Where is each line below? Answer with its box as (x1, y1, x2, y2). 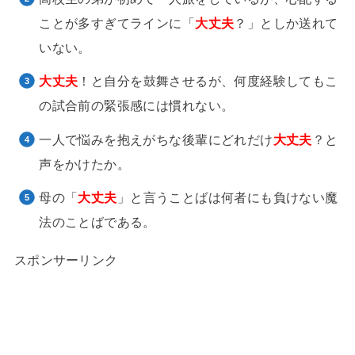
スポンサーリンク (13, 252, 118, 267)
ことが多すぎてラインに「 (39, 15, 196, 30)
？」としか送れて (234, 15, 338, 30)
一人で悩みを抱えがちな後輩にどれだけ (39, 132, 273, 147)
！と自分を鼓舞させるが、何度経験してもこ (78, 74, 338, 89)
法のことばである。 (39, 215, 156, 230)
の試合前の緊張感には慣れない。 (39, 98, 235, 113)
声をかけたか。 (39, 156, 131, 171)
